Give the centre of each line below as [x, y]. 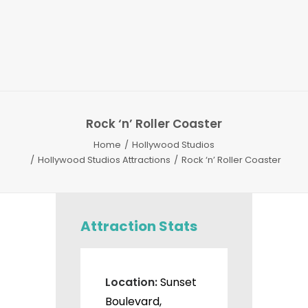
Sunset [178, 282]
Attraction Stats [139, 226]
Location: [133, 282]
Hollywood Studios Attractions [104, 160]
